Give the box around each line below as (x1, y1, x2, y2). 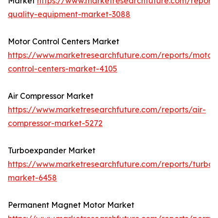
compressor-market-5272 (8, 118, 103, 128)
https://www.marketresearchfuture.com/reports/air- (8, 105, 206, 115)
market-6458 (8, 173, 57, 183)
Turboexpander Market (8, 145, 95, 156)
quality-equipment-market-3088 (8, 9, 130, 19)
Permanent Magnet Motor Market (8, 200, 134, 210)
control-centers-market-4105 (8, 64, 117, 74)
